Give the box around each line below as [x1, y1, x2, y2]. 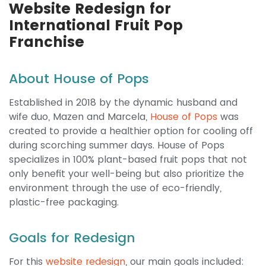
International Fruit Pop [9, 15, 183, 35]
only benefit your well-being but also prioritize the [9, 166, 244, 180]
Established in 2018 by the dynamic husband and [9, 95, 237, 109]
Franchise [9, 31, 84, 52]
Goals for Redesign [9, 228, 135, 247]
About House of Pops [9, 69, 149, 88]
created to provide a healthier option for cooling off [9, 123, 253, 138]
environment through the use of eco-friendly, [9, 180, 221, 195]
